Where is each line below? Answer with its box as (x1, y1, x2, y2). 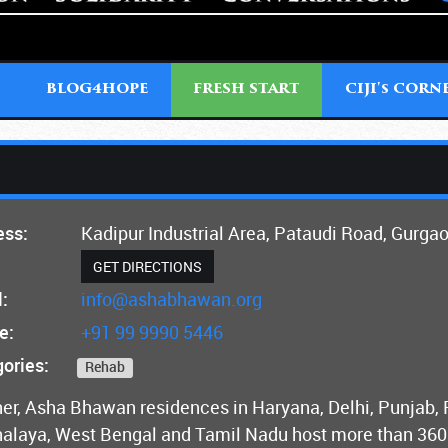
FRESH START (193, 81, 300, 97)
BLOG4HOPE (46, 81, 148, 97)
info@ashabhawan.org (80, 286, 262, 311)
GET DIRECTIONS (92, 256, 202, 276)
